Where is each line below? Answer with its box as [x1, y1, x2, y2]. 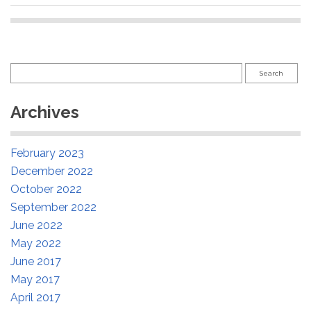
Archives [10, 101, 79, 122]
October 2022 [10, 182, 82, 196]
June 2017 [10, 254, 61, 268]
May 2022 [10, 236, 61, 250]
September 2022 [10, 200, 96, 214]
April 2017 [10, 290, 60, 304]
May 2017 [10, 272, 60, 286]
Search [10, 62, 45, 76]
